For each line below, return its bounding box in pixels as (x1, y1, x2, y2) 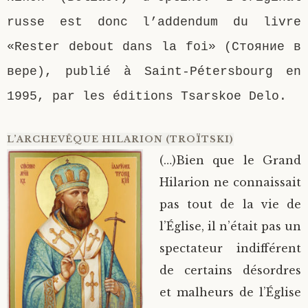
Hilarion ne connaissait (159, 175, 301, 189)
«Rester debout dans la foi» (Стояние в (7, 39, 301, 54)
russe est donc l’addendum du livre (7, 14, 301, 29)
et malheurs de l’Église (159, 285, 301, 299)
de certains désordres (159, 263, 301, 277)
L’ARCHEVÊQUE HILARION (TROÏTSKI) (7, 133, 234, 144)
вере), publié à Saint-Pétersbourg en (7, 64, 301, 78)
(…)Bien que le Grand (159, 153, 301, 167)
